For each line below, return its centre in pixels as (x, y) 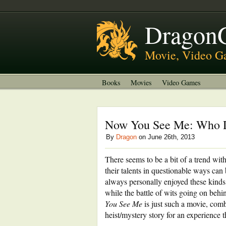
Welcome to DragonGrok (165, 22)
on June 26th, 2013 (166, 137)
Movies (141, 82)
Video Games (181, 82)
